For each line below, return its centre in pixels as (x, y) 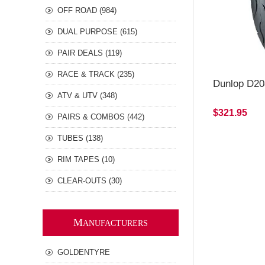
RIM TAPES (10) (86, 159)
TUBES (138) (80, 138)
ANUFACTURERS (115, 223)
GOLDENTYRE (84, 252)
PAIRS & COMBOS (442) (101, 117)
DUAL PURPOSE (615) (97, 32)
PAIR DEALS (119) (90, 53)
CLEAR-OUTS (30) (90, 181)
